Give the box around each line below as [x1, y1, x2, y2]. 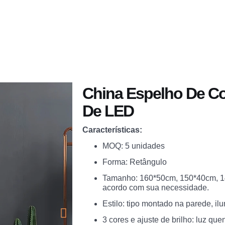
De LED [82, 102, 134, 120]
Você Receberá [64, 18, 123, 27]
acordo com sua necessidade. [102, 183, 209, 192]
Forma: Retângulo [102, 158, 167, 166]
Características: [82, 126, 143, 134]
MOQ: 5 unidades [102, 142, 165, 150]
